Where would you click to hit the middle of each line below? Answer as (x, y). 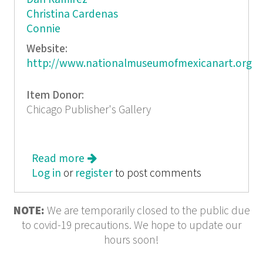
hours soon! (131, 241)
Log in (47, 173)
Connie (43, 29)
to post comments (157, 173)
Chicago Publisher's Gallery (88, 110)
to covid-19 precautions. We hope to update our (131, 226)
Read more (58, 159)
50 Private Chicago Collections (158, 173)
